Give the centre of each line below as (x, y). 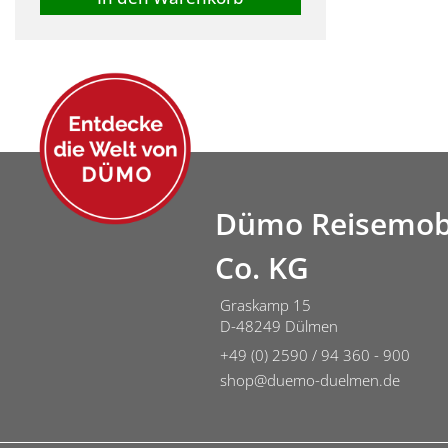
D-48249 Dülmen (279, 326)
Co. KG (262, 268)
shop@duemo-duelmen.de (310, 380)
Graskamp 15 (265, 305)
